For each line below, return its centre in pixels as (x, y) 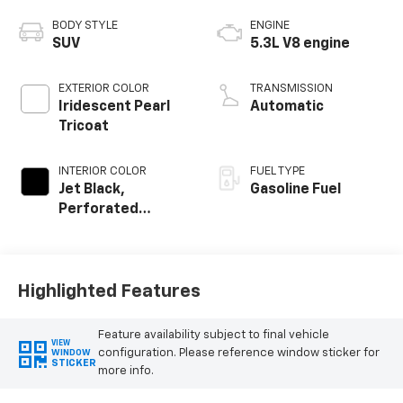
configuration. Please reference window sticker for (238, 353)
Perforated (98, 209)
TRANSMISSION (291, 88)
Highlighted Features (108, 292)
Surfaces (90, 249)
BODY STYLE (85, 25)
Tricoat (83, 126)
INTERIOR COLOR (102, 171)
